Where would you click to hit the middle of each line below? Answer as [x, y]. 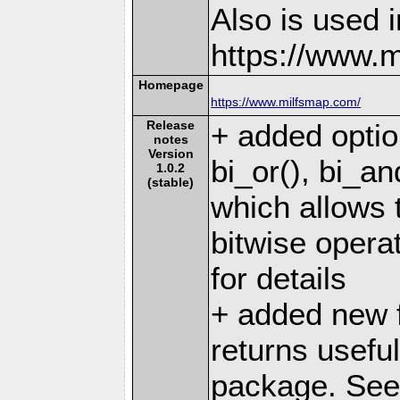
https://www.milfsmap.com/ [286, 101]
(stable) [171, 182]
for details [279, 278]
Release [171, 125]
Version [171, 153]
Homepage [171, 84]
